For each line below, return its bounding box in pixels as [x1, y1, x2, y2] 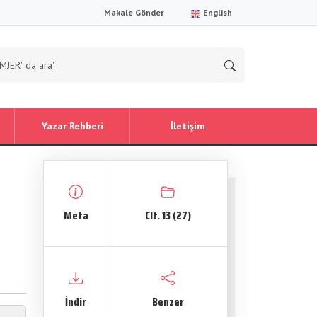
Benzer [151, 293, 184, 311]
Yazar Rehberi [41, 120, 103, 132]
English [201, 7, 232, 18]
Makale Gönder [104, 7, 164, 18]
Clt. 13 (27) [144, 207, 191, 224]
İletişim [170, 120, 205, 132]
